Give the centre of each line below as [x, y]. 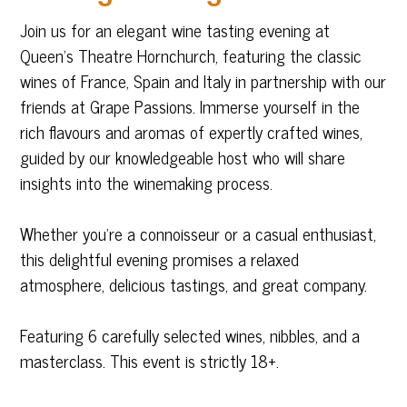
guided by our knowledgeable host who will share [183, 157]
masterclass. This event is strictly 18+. [150, 361]
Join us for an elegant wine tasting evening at [175, 30]
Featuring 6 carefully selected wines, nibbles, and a [190, 335]
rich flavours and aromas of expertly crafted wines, [192, 132]
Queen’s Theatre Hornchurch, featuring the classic [191, 55]
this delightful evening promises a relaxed [160, 259]
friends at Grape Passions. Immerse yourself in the [190, 106]
